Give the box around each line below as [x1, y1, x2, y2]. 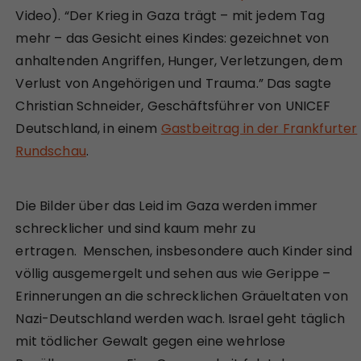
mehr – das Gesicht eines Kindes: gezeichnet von [15, 28, 330, 48]
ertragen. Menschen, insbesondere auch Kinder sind [15, 241, 352, 260]
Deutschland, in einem [15, 118, 161, 138]
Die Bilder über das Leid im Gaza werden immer [15, 196, 318, 215]
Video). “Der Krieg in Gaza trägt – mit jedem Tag [15, 6, 325, 25]
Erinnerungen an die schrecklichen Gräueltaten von [15, 286, 348, 305]
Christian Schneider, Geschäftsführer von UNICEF [15, 96, 331, 115]
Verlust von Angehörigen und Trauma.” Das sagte [15, 73, 332, 93]
